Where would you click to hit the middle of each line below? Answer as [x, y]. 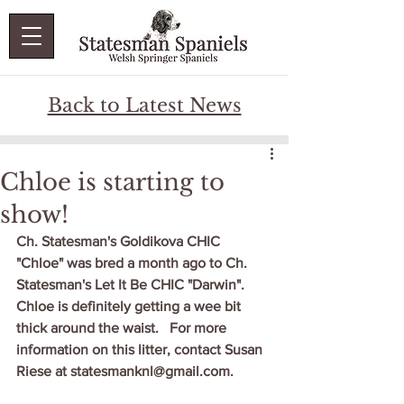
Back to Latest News [144, 106]
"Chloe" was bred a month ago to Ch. [133, 263]
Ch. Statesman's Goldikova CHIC [120, 241]
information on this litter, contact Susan [141, 349]
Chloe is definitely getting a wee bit [130, 306]
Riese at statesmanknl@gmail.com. [125, 371]
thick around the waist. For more [123, 328]
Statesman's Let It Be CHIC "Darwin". [136, 285]
